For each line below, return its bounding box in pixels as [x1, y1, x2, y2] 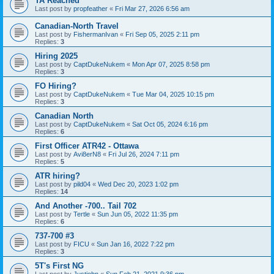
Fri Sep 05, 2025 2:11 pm [125, 30, 199, 38]
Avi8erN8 [73, 150, 101, 158]
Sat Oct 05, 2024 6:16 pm [132, 120, 208, 128]
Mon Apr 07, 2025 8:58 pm [132, 60, 210, 68]
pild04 [73, 180, 91, 188]
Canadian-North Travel [35, 21, 119, 31]
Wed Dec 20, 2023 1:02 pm [98, 180, 179, 188]
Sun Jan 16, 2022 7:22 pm [97, 240, 174, 248]
